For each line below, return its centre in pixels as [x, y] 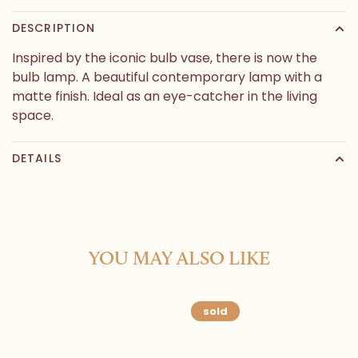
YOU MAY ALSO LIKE [179, 258]
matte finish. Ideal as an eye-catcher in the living [165, 97]
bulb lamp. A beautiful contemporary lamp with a [167, 78]
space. [33, 116]
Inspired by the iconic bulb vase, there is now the [165, 58]
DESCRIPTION [54, 28]
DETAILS [37, 159]
